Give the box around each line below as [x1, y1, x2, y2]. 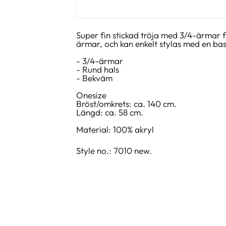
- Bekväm [76, 72, 113, 83]
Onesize [76, 89, 107, 100]
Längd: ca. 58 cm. [76, 106, 144, 118]
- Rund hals [76, 64, 120, 75]
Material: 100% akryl [76, 124, 154, 135]
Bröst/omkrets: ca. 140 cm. [76, 98, 177, 109]
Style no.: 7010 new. [76, 145, 152, 156]
